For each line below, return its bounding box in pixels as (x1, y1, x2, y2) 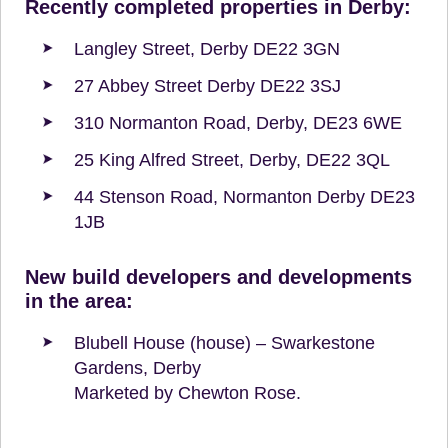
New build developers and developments (25, 265, 412, 288)
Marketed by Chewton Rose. (74, 382, 301, 403)
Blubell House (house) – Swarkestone (74, 332, 375, 353)
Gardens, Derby (74, 357, 201, 378)
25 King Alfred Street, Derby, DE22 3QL (74, 149, 390, 170)
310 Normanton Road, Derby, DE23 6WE (74, 112, 402, 133)
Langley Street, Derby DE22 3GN (74, 38, 340, 59)
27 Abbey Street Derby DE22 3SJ (74, 75, 341, 96)
